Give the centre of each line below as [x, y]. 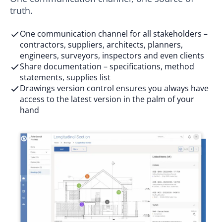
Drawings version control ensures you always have [114, 88]
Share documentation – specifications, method [107, 67]
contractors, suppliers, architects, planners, [101, 45]
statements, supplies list [65, 78]
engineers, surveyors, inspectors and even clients [112, 56]
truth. [21, 11]
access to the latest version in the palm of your [107, 99]
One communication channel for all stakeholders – [114, 34]
